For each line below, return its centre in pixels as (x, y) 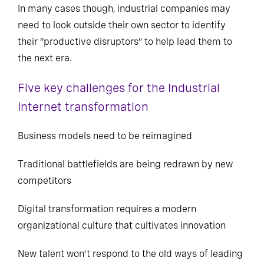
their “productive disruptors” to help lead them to (125, 42)
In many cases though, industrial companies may (124, 9)
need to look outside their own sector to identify (122, 25)
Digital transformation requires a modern (107, 209)
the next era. (45, 58)
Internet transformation (83, 107)
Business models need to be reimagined (105, 136)
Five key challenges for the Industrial (119, 88)
